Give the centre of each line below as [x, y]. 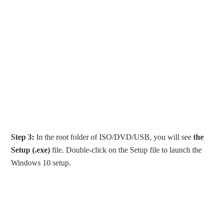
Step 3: [23, 137]
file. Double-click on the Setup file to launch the [126, 150]
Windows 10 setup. [41, 163]
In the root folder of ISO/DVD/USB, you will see [113, 137]
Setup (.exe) [31, 150]
